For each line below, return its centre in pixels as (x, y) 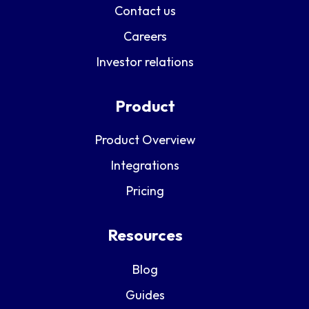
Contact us (145, 10)
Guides (145, 295)
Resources (145, 235)
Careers (145, 36)
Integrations (145, 166)
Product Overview (145, 140)
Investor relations (145, 61)
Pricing (145, 191)
